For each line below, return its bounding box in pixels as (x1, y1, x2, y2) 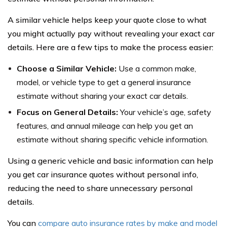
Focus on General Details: (17, 107, 118, 118)
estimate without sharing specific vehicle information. (17, 134, 208, 145)
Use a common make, (117, 63, 196, 74)
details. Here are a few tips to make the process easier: (8, 42, 213, 53)
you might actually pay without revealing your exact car (8, 28, 214, 39)
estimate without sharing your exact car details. (17, 91, 188, 101)
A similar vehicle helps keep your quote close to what (8, 15, 207, 25)
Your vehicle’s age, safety (118, 107, 211, 118)
